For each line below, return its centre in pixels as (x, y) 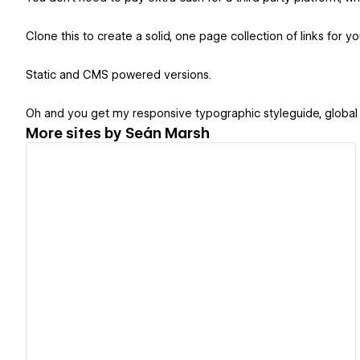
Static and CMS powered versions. (119, 75)
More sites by (76, 133)
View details (184, 253)
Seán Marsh (168, 133)
